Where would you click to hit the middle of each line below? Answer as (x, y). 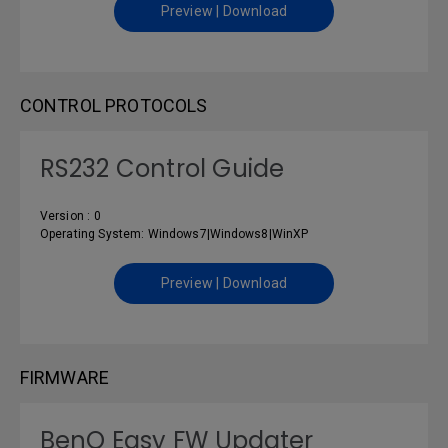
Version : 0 (71, 216)
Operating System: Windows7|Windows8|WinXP (174, 234)
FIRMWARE (64, 377)
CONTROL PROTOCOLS (114, 105)
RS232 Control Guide (162, 168)
